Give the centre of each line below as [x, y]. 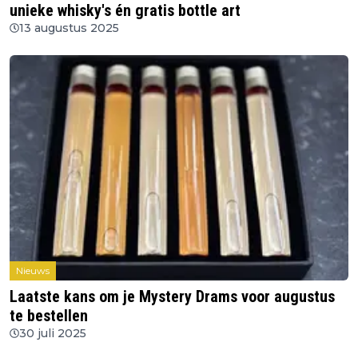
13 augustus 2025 [69, 28]
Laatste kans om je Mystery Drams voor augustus [172, 296]
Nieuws [33, 270]
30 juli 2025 [53, 333]
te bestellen [49, 315]
